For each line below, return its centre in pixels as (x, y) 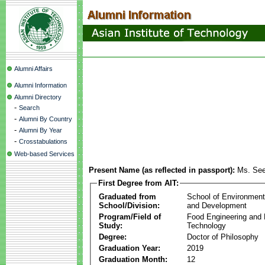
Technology (206, 225)
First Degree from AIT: (138, 183)
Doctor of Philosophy (223, 237)
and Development (217, 205)
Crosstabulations (43, 141)
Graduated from (127, 196)
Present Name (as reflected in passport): (162, 170)
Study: (111, 225)
